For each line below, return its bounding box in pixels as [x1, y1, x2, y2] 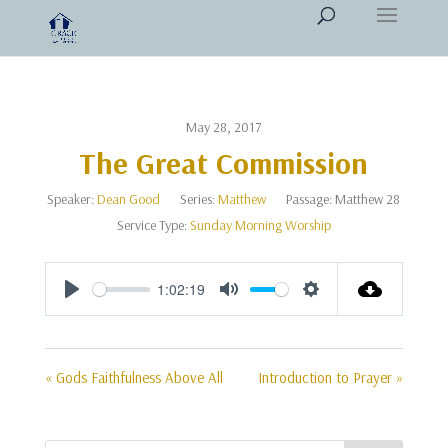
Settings [311, 300, 365, 321]
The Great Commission [79, 144, 369, 182]
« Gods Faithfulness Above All [44, 368, 223, 387]
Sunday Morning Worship [189, 216, 331, 234]
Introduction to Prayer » [258, 368, 404, 387]
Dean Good [97, 190, 161, 208]
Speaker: [47, 190, 95, 208]
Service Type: [116, 216, 187, 234]
